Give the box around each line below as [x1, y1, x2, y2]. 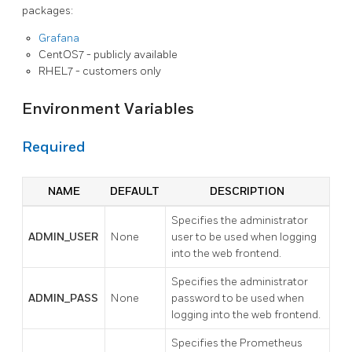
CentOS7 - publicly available [38, 48, 178, 62]
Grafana [38, 31, 79, 46]
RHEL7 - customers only [38, 64, 161, 79]
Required [22, 139, 86, 156]
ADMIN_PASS [28, 291, 98, 305]
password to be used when [171, 291, 304, 305]
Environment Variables [22, 99, 194, 119]
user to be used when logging [171, 229, 317, 244]
